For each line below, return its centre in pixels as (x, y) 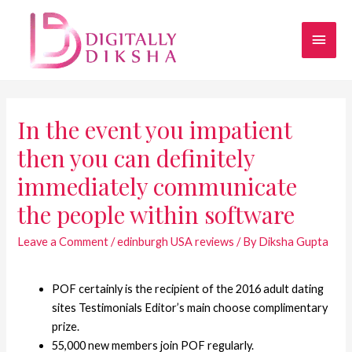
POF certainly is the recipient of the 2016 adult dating (188, 288)
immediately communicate (158, 186)
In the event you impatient (155, 129)
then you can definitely (136, 158)
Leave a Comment (63, 241)
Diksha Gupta (294, 241)
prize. (66, 326)
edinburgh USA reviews (176, 241)
